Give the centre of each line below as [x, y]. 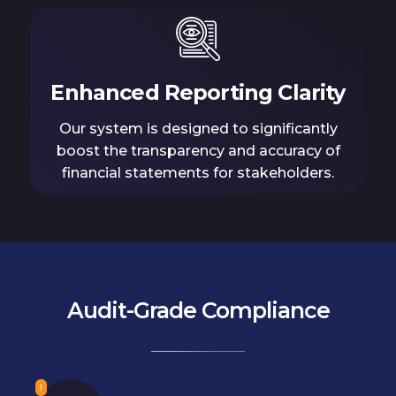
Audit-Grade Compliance [198, 310]
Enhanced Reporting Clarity [198, 93]
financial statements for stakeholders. [198, 173]
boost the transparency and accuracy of [198, 151]
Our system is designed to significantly [198, 129]
